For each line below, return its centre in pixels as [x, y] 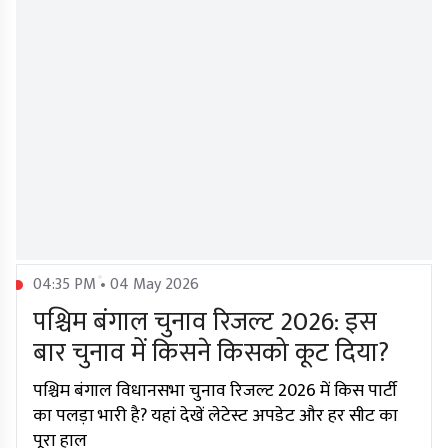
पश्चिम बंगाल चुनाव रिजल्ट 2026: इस [205, 323]
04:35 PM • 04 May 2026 [116, 285]
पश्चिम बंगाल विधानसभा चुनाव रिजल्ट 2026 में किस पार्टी [215, 391]
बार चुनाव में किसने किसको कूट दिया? [211, 354]
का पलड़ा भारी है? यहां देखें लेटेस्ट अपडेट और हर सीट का [215, 416]
